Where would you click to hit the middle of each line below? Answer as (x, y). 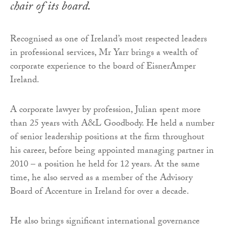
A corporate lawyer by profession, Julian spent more (105, 111)
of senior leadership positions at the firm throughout (107, 138)
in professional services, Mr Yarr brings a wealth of (104, 54)
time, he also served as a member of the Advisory (101, 179)
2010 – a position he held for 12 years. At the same (105, 165)
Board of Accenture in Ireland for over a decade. (100, 193)
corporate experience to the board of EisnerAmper (103, 68)
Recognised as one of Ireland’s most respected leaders (108, 40)
